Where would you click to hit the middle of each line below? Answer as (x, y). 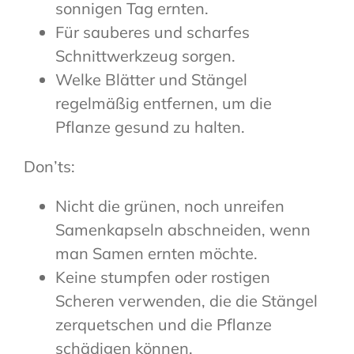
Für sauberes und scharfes (153, 32)
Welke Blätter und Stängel (151, 80)
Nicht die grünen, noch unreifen (170, 206)
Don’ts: (49, 167)
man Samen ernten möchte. (156, 254)
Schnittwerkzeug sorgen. (145, 56)
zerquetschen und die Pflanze (164, 325)
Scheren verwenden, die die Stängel (186, 301)
